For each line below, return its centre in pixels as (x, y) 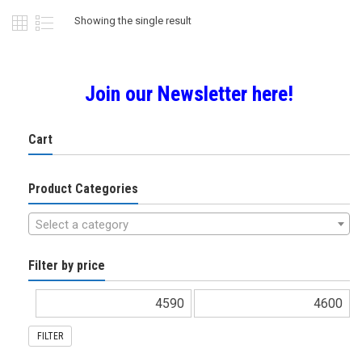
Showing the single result (133, 20)
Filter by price (67, 265)
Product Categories (83, 188)
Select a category (82, 224)
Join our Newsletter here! (189, 93)
